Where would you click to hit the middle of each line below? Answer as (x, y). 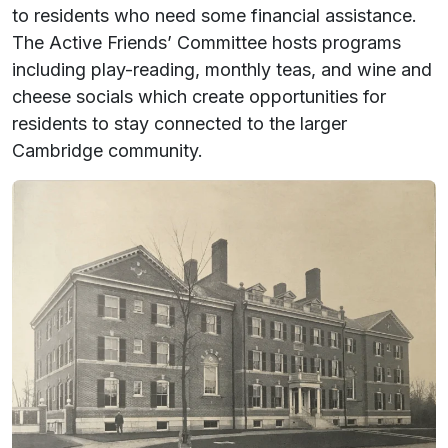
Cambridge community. (107, 150)
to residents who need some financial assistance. (214, 15)
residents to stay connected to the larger (179, 123)
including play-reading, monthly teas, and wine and (222, 69)
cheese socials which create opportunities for (199, 96)
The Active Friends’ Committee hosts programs (206, 42)
